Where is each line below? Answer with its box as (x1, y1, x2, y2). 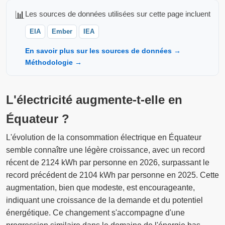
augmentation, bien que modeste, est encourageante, (6, 183, 195, 192)
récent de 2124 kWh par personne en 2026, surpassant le (6, 158, 209, 167)
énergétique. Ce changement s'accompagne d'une (6, 208, 185, 217)
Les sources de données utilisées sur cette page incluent (25, 9, 210, 18)
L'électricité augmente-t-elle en (6, 92, 182, 106)
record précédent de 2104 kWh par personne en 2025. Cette (6, 170, 219, 179)
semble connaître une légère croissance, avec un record (6, 145, 205, 154)
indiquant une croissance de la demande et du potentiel (6, 195, 203, 204)
